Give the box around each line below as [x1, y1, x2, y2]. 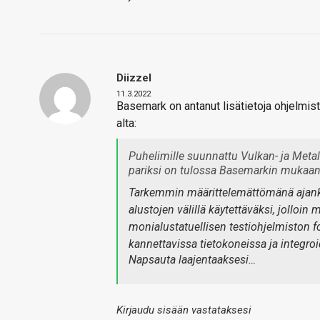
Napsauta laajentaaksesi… [129, 253, 256, 266]
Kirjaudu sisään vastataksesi [116, 304, 251, 316]
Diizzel [116, 71, 151, 84]
